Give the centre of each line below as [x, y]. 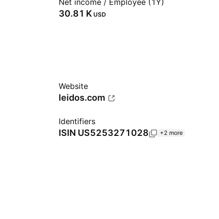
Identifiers [77, 121]
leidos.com [82, 98]
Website [73, 86]
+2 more [171, 133]
